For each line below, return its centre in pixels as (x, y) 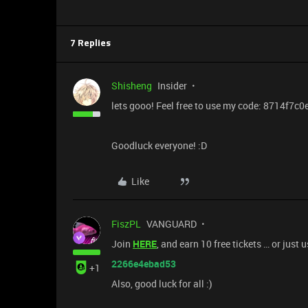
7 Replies (90, 43)
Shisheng (132, 85)
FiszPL (126, 223)
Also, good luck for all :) (162, 283)
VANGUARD (172, 223)
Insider (172, 85)
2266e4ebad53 (144, 263)
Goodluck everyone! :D (159, 145)
